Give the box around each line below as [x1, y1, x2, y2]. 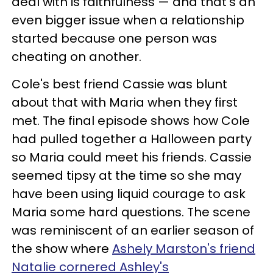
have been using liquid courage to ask [12, 185, 246, 202]
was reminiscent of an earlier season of [12, 221, 254, 239]
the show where [12, 239, 112, 257]
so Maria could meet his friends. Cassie [12, 148, 252, 166]
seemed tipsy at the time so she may [12, 166, 241, 184]
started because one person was [12, 29, 217, 47]
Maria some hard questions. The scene [12, 203, 250, 221]
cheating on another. [12, 48, 141, 65]
